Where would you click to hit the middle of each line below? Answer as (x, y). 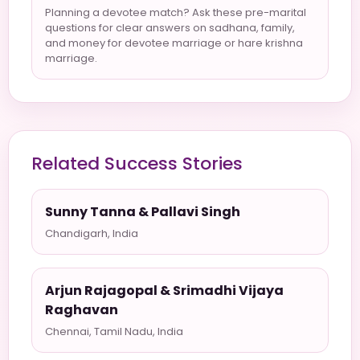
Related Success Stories (137, 164)
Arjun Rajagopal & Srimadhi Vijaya (164, 290)
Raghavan (82, 310)
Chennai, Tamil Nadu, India (114, 331)
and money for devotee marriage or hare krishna (174, 43)
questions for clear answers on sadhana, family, (170, 28)
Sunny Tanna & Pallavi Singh (143, 212)
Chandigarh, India (92, 233)
